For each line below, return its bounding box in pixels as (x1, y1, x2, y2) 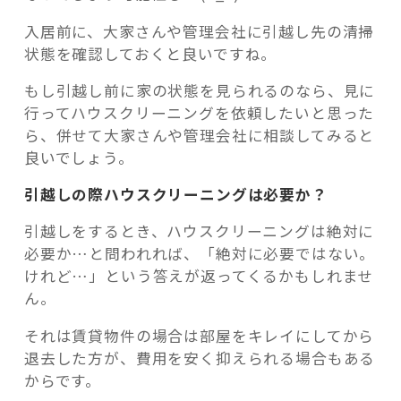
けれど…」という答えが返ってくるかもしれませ (23, 264, 374, 286)
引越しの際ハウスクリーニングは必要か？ (23, 183, 328, 206)
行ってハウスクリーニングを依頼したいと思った (23, 102, 375, 124)
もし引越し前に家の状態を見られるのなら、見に (23, 80, 376, 102)
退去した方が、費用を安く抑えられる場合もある (23, 346, 376, 369)
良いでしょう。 (23, 147, 134, 169)
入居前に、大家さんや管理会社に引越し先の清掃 (23, 20, 375, 42)
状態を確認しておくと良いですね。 (23, 42, 277, 64)
